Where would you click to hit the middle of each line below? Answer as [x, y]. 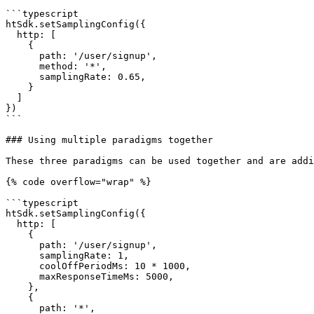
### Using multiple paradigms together [109, 140]
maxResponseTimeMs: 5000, [22, 277]
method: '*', [22, 66]
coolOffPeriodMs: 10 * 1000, [22, 266]
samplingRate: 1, [22, 255]
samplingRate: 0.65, [22, 77]
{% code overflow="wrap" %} [78, 182]
